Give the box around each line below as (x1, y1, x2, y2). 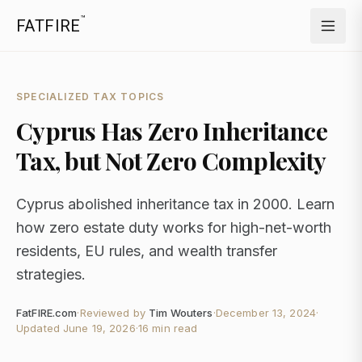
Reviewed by (79, 306, 146, 319)
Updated (16, 322, 64, 335)
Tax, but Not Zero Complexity (16, 145, 326, 177)
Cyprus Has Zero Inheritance (16, 115, 327, 147)
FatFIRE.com (16, 306, 78, 319)
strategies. (16, 266, 86, 283)
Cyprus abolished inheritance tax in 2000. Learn (16, 196, 335, 213)
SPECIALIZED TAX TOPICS (16, 90, 165, 103)
